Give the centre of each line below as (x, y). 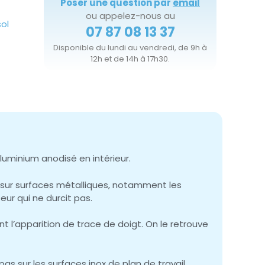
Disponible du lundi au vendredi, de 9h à (130, 48)
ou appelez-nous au (130, 16)
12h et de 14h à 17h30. (130, 59)
